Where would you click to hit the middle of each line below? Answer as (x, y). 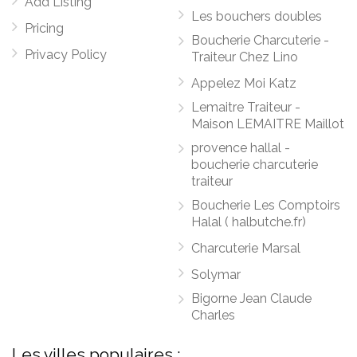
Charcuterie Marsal (246, 248)
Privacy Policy (66, 55)
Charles (213, 315)
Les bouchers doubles (257, 16)
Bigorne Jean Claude (251, 298)
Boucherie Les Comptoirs (266, 205)
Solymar (216, 275)
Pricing (44, 28)
